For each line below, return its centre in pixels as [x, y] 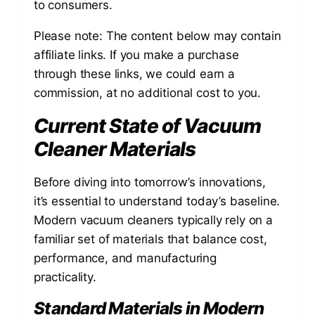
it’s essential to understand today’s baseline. [157, 201]
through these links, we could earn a [134, 74]
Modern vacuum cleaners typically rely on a [153, 220]
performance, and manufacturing [125, 258]
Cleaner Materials [115, 149]
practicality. [65, 277]
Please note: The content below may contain [157, 36]
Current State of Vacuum [148, 126]
